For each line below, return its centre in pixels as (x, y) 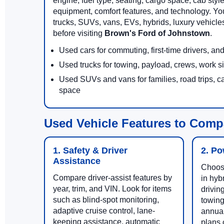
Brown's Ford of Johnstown (157, 33)
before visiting (79, 33)
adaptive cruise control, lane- (104, 211)
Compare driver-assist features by (112, 178)
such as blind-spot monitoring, (106, 200)
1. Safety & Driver (90, 150)
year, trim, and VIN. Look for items (112, 189)
